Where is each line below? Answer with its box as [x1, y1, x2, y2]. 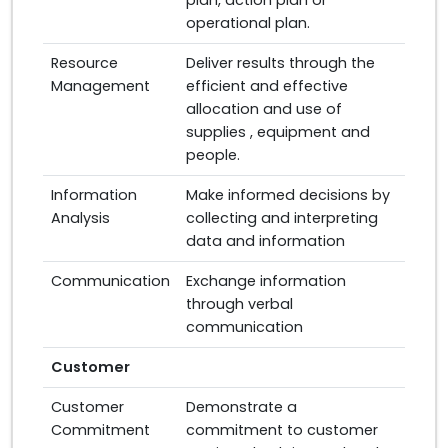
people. [186, 145, 240, 165]
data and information [186, 231, 345, 251]
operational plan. [186, 13, 310, 33]
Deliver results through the [186, 53, 375, 73]
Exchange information [186, 271, 346, 291]
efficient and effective [186, 76, 348, 96]
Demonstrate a [186, 397, 297, 417]
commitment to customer [186, 420, 378, 440]
